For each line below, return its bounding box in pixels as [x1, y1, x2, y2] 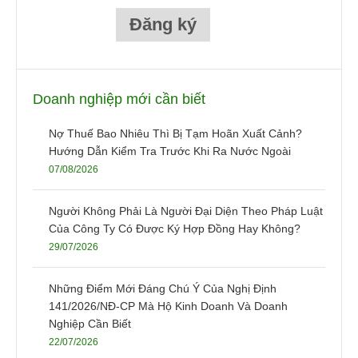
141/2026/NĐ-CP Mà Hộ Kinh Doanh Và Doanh [49, 300, 288, 313]
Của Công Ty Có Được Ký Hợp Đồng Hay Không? [49, 222, 300, 236]
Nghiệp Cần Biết [49, 317, 131, 331]
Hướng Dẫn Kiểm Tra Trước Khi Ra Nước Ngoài [49, 145, 291, 158]
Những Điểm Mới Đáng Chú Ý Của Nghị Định [49, 282, 276, 296]
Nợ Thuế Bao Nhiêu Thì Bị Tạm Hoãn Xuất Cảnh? [49, 127, 302, 141]
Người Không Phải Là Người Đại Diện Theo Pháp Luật [49, 205, 323, 218]
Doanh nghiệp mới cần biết [33, 91, 205, 108]
